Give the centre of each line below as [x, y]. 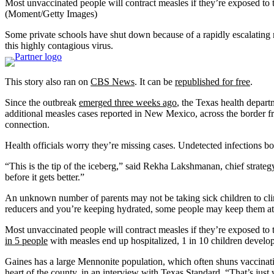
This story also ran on [48, 82]
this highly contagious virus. [59, 46]
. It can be [155, 82]
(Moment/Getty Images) [51, 14]
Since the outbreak [42, 103]
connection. [27, 125]
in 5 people [26, 241]
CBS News [113, 82]
